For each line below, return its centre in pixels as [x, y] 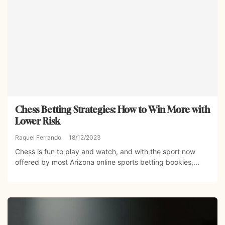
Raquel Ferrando [38, 137]
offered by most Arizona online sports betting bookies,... [107, 162]
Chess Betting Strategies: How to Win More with [113, 109]
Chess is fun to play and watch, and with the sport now [105, 151]
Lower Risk [38, 121]
